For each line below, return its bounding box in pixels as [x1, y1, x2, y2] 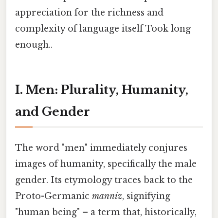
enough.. [15, 39, 53, 50]
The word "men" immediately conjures [15, 142, 187, 153]
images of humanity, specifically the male [15, 158, 197, 169]
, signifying [122, 190, 170, 201]
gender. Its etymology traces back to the [15, 174, 193, 185]
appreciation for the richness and [15, 7, 163, 18]
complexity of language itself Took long [15, 23, 191, 34]
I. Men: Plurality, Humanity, [15, 82, 188, 97]
